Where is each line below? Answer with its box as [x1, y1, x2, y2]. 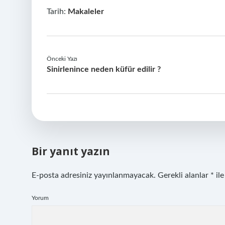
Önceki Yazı [47, 56, 77, 62]
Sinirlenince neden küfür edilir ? [47, 65, 161, 73]
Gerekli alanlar [158, 171, 210, 179]
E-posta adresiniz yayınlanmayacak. [32, 171, 156, 179]
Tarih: [47, 8, 68, 16]
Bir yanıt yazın [32, 144, 110, 158]
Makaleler [68, 8, 104, 16]
